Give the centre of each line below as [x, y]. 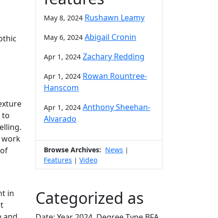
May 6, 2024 [63, 37]
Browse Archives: [73, 149]
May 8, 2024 [63, 18]
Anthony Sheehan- [117, 107]
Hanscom [61, 87]
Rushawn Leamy [115, 17]
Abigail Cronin [110, 37]
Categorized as [90, 198]
